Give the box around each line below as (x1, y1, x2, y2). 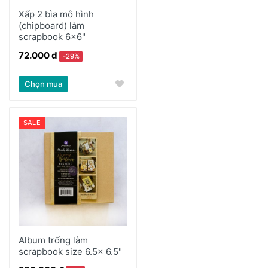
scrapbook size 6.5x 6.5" (19, 245, 122, 257)
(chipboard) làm (19, 19, 84, 31)
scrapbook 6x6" (19, 31, 86, 42)
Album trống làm (19, 234, 88, 246)
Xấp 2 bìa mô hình (19, 8, 94, 20)
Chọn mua (25, 78, 62, 89)
